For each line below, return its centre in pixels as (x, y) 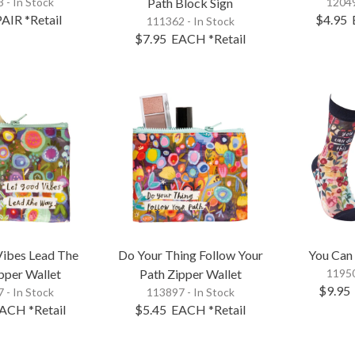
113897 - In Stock (190, 292)
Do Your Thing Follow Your (190, 254)
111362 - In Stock (190, 21)
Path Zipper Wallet (190, 273)
